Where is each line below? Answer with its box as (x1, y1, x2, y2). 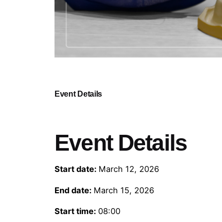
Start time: (55, 206, 99, 217)
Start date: (55, 164, 99, 174)
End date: (55, 185, 94, 195)
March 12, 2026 (99, 164, 160, 174)
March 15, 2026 (94, 185, 155, 195)
